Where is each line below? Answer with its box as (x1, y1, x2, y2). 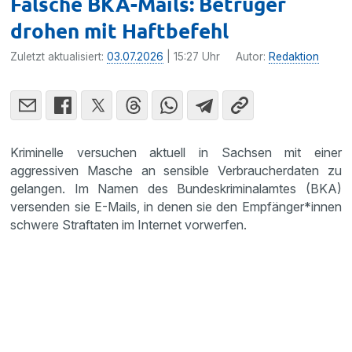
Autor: (236, 49, 269, 63)
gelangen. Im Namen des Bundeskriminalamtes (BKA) (10, 180, 342, 196)
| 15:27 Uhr (163, 49, 221, 63)
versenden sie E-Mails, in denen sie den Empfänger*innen (10, 198, 342, 214)
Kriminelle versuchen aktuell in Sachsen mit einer (10, 144, 342, 160)
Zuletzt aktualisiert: (10, 49, 108, 63)
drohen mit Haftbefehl (10, 16, 229, 43)
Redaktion (269, 49, 320, 63)
